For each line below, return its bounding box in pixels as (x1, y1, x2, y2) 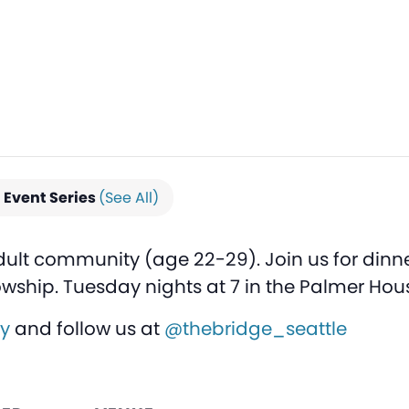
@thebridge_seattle (164, 315, 347, 341)
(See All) (99, 186, 159, 208)
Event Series (4, 186, 99, 208)
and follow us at (10, 315, 164, 341)
